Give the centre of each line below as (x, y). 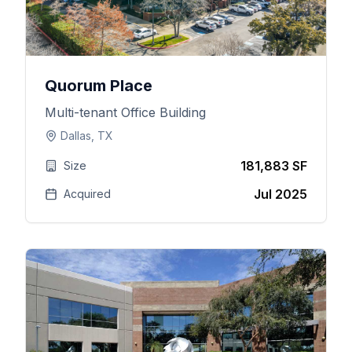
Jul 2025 (280, 194)
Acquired (87, 194)
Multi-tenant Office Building (125, 112)
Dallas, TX (86, 136)
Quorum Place (98, 86)
